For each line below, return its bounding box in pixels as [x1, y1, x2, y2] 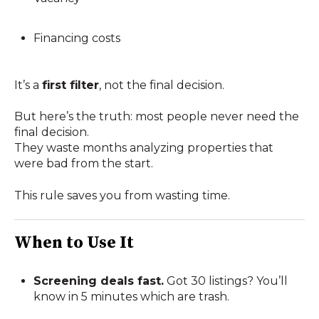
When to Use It [14, 232, 134, 254]
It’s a [14, 78, 42, 92]
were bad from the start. [14, 157, 153, 171]
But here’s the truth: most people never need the [14, 110, 299, 124]
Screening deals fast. [33, 273, 164, 288]
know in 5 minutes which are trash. [33, 289, 230, 303]
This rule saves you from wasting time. [14, 188, 230, 202]
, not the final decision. [99, 78, 224, 92]
